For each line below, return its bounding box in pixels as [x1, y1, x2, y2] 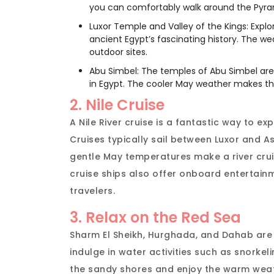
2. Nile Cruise [70, 95, 165, 116]
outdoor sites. [89, 46, 147, 59]
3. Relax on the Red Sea [70, 207, 241, 228]
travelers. [70, 185, 115, 198]
